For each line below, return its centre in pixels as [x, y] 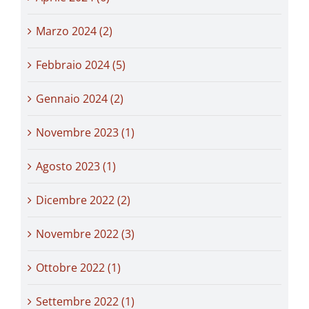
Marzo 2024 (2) [74, 31]
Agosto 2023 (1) [76, 166]
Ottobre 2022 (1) [78, 267]
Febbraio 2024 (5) [81, 64]
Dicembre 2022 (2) [83, 200]
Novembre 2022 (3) [85, 233]
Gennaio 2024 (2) [80, 98]
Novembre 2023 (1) [85, 132]
